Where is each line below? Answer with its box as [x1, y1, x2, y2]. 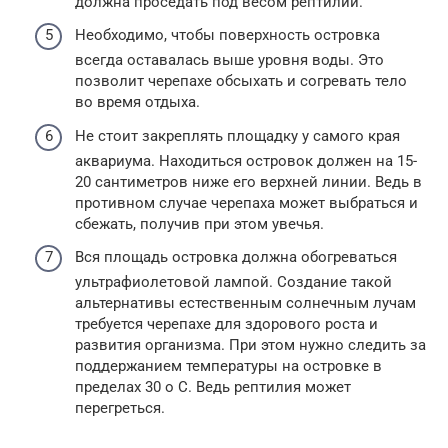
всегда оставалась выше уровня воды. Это [75, 51, 384, 69]
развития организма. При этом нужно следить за [75, 336, 426, 354]
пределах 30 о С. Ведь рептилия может [75, 378, 351, 396]
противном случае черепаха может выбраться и [75, 193, 418, 212]
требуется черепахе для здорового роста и [75, 315, 378, 333]
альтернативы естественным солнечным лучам [75, 294, 416, 312]
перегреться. [75, 399, 165, 417]
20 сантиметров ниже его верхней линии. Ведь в [75, 172, 422, 191]
